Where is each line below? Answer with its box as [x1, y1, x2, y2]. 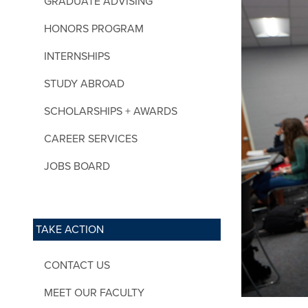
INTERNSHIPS [44, 49, 110, 63]
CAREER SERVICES [44, 131, 137, 146]
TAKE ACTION [36, 222, 104, 236]
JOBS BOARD [44, 159, 110, 173]
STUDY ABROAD [44, 76, 124, 91]
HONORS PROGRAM [44, 21, 144, 36]
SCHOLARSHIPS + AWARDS [44, 104, 177, 118]
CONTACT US [44, 258, 110, 272]
